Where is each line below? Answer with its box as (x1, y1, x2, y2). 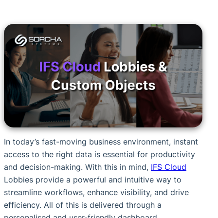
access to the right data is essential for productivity (4, 149, 195, 160)
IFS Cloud (151, 162, 186, 172)
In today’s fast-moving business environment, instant (4, 137, 198, 147)
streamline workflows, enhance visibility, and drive (4, 187, 189, 198)
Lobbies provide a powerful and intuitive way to (4, 175, 182, 185)
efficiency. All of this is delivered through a (4, 200, 162, 210)
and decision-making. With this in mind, (4, 162, 151, 172)
